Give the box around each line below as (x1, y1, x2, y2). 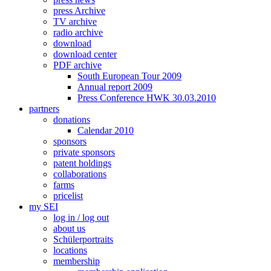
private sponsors (53, 147, 115, 158)
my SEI (29, 201, 58, 212)
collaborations (53, 169, 106, 180)
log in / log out (53, 212, 109, 223)
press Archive (53, 5, 105, 16)
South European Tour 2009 (77, 71, 181, 82)
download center (53, 49, 117, 60)
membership (53, 256, 100, 267)
